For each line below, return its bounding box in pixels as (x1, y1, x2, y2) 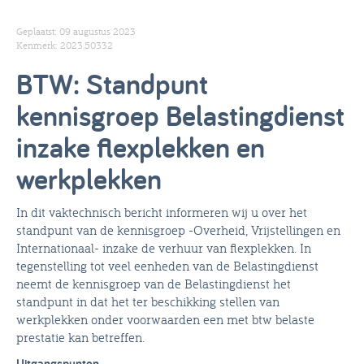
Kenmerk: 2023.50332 (16, 38, 113, 51)
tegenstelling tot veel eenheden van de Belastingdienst (16, 257, 318, 274)
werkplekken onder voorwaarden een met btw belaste (16, 310, 314, 327)
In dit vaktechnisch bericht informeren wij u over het (16, 203, 307, 220)
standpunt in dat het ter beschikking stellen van (16, 292, 279, 310)
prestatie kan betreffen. (16, 328, 148, 345)
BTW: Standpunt (16, 63, 208, 103)
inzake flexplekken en (16, 127, 265, 167)
